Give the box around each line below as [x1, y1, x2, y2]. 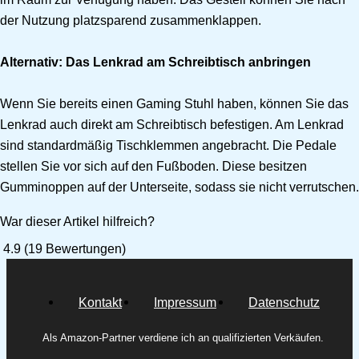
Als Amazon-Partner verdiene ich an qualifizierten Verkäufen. [42, 331, 324, 344]
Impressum [154, 295, 216, 310]
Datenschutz [248, 295, 320, 310]
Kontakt [79, 295, 122, 310]
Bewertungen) [42, 240, 126, 256]
